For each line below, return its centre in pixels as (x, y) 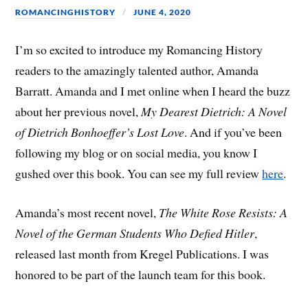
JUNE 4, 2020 (163, 12)
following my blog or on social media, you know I (136, 153)
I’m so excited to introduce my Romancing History (139, 50)
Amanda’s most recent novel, (87, 212)
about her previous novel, (78, 112)
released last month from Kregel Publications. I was (142, 253)
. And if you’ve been (233, 132)
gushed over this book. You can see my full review (139, 174)
